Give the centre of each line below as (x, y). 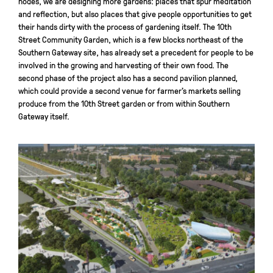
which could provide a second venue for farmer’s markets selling (129, 90)
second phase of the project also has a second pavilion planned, (128, 77)
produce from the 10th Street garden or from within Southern (124, 103)
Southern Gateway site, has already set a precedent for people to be (136, 51)
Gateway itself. (44, 115)
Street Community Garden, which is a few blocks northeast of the (131, 39)
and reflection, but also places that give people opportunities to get (135, 13)
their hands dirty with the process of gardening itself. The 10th (125, 26)
